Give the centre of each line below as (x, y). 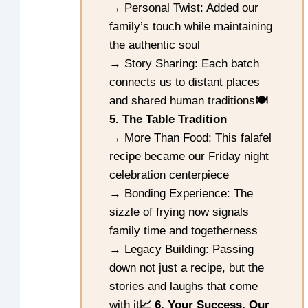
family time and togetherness (184, 231)
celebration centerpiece (169, 175)
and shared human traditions (183, 101)
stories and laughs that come (184, 287)
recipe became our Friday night (189, 157)
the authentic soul (155, 45)
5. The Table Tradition (168, 120)
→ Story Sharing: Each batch (185, 64)
